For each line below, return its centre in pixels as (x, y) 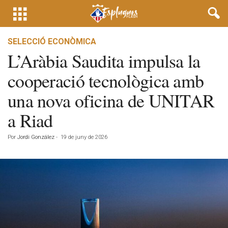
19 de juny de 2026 (84, 137)
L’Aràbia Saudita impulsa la (104, 61)
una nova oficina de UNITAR (111, 100)
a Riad (30, 120)
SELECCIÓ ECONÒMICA (52, 41)
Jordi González (36, 137)
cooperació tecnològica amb (106, 80)
